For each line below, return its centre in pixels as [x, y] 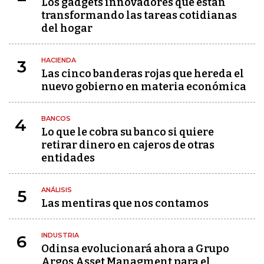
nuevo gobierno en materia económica [144, 87]
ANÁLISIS [57, 190]
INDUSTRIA [60, 235]
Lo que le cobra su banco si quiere [128, 132]
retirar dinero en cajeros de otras [128, 145]
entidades [68, 158]
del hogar [67, 28]
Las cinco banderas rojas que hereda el [143, 74]
